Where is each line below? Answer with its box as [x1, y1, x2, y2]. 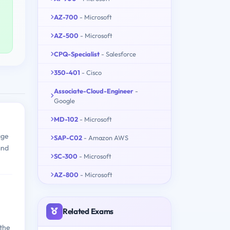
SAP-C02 [54, 133, 82, 142]
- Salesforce [101, 49, 136, 58]
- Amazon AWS [84, 133, 128, 142]
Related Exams [63, 206, 114, 216]
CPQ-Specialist [54, 49, 100, 58]
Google [54, 96, 75, 105]
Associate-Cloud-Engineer [54, 86, 133, 95]
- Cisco [82, 68, 102, 76]
